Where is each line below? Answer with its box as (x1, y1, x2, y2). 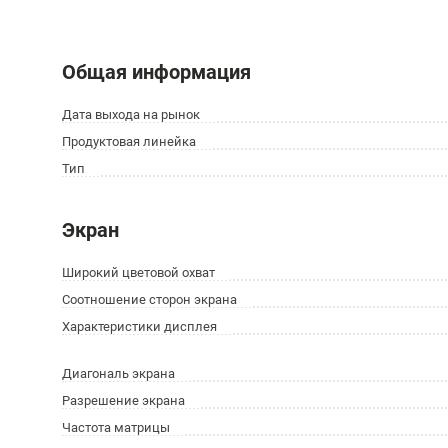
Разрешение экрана (62, 393, 185, 408)
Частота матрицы (62, 420, 170, 435)
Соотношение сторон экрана (62, 292, 237, 307)
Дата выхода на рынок (62, 107, 200, 122)
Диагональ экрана (62, 366, 175, 381)
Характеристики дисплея (62, 319, 217, 334)
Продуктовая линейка (62, 134, 196, 149)
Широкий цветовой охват (62, 265, 215, 280)
